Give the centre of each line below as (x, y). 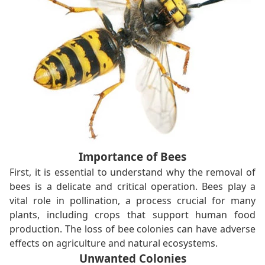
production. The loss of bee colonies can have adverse (132, 229)
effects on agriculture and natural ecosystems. (114, 243)
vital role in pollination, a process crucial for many (132, 201)
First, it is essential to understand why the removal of (132, 172)
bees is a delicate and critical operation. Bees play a (132, 187)
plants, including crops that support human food (132, 215)
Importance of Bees (132, 157)
